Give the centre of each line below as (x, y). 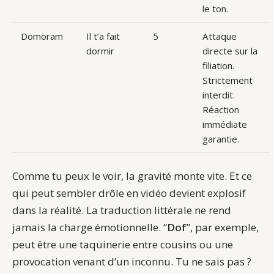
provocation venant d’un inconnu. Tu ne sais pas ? (132, 262)
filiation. (218, 66)
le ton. (215, 9)
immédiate (224, 124)
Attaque (219, 36)
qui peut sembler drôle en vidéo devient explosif (129, 193)
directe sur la (230, 51)
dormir (100, 51)
